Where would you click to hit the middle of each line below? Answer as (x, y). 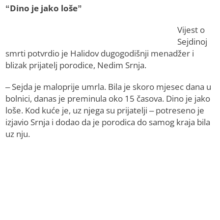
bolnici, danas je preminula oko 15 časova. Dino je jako (108, 99)
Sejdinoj (192, 42)
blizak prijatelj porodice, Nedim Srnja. (76, 65)
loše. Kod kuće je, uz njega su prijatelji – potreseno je (105, 110)
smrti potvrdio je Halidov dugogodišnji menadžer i (100, 54)
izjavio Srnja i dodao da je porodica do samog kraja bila (108, 122)
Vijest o (191, 30)
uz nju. (18, 134)
